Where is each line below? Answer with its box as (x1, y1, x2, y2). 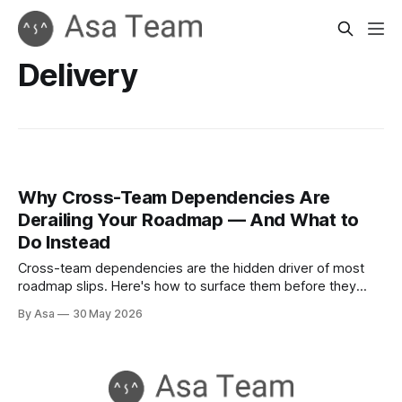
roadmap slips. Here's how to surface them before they (18, 278, 356, 295)
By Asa (18, 307, 55, 321)
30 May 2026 (72, 307, 144, 321)
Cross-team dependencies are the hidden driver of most (18, 260, 364, 277)
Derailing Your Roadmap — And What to (18, 209, 359, 232)
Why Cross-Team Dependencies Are (18, 187, 330, 209)
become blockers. (18, 296, 129, 313)
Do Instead (18, 232, 111, 254)
